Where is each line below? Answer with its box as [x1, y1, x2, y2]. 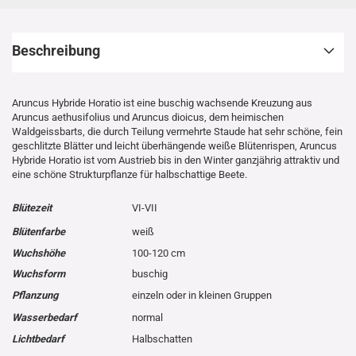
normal [132, 311, 163, 323]
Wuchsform [12, 268, 65, 280]
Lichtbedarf [12, 333, 64, 345]
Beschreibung [12, 42, 100, 59]
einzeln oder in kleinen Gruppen [132, 289, 272, 301]
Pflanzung [12, 289, 58, 301]
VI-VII [132, 202, 157, 214]
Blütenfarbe [12, 226, 65, 238]
